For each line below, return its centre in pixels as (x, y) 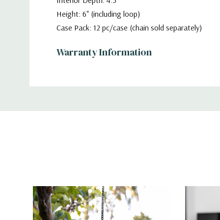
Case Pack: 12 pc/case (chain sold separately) (129, 27)
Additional (79, 89)
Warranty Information (104, 52)
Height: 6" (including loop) (98, 14)
